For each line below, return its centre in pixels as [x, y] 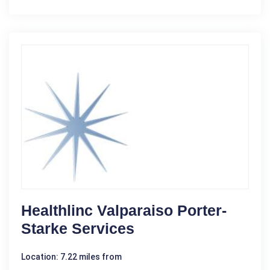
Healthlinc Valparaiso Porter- [124, 210]
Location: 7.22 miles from [71, 256]
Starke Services [78, 228]
